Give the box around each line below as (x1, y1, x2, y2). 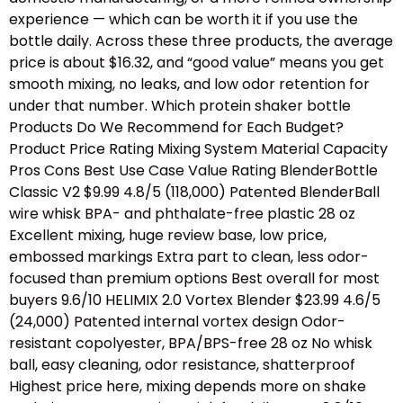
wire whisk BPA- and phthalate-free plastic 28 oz (9, 203, 355, 225)
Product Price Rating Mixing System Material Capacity (9, 139, 388, 160)
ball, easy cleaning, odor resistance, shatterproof (9, 354, 355, 376)
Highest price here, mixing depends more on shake (9, 376, 366, 398)
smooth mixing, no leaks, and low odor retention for (9, 74, 370, 95)
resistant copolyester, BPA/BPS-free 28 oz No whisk (9, 333, 372, 354)
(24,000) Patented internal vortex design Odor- (9, 311, 345, 333)
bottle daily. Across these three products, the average (9, 31, 393, 52)
